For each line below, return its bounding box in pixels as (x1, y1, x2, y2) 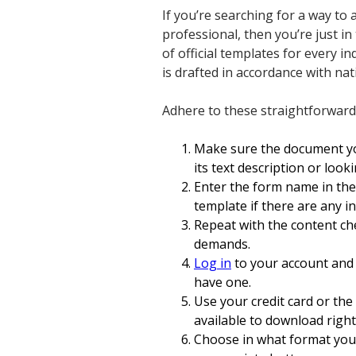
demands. (194, 234, 250, 253)
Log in (194, 253, 231, 272)
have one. (194, 273, 251, 291)
